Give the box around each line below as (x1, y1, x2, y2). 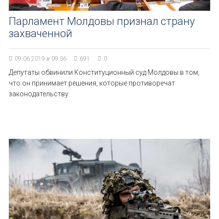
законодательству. (9, 90, 70, 98)
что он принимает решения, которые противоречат (9, 79, 175, 87)
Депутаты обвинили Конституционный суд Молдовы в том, (9, 68, 199, 76)
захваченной (9, 27, 72, 40)
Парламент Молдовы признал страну (9, 15, 195, 27)
